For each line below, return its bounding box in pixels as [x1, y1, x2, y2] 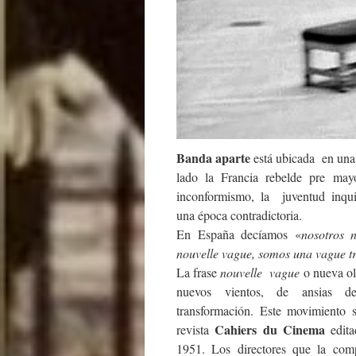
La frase [176, 263, 221, 281]
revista [176, 320, 215, 338]
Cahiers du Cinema [215, 319, 325, 339]
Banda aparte [176, 148, 250, 167]
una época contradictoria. [176, 206, 302, 223]
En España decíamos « [176, 225, 301, 242]
